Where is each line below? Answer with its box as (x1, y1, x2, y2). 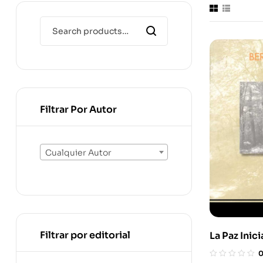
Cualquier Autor (45, 147, 112, 159)
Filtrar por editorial (40, 228, 130, 241)
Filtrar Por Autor (40, 103, 117, 116)
